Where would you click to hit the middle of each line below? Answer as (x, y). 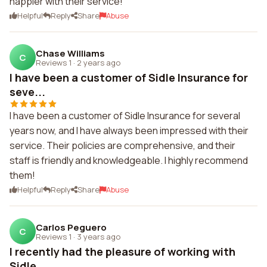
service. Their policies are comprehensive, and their (122, 145)
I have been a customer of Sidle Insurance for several (125, 116)
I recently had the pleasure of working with (122, 252)
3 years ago (99, 236)
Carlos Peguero (71, 227)
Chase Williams (70, 53)
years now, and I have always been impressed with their (129, 131)
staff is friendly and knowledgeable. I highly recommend (129, 160)
